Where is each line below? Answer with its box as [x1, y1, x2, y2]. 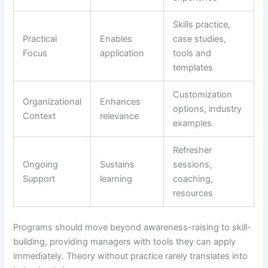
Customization [173, 89, 233, 100]
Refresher [173, 145, 212, 156]
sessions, [173, 159, 212, 170]
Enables [100, 33, 133, 45]
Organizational [23, 96, 82, 108]
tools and [173, 48, 212, 59]
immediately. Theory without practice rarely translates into [13, 250, 248, 261]
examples [173, 118, 212, 129]
